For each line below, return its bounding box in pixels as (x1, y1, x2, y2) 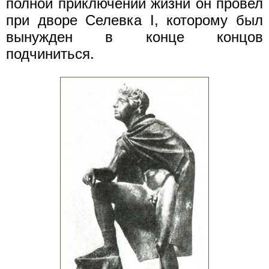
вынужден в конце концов (6, 28, 263, 45)
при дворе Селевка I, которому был (6, 11, 263, 28)
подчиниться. (6, 45, 94, 62)
